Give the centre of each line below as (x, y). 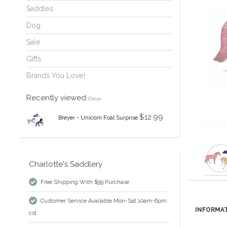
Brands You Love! (56, 76)
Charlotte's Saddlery (66, 164)
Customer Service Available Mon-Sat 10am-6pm (104, 201)
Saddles (40, 9)
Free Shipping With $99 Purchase (85, 182)
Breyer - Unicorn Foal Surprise (98, 118)
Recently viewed (57, 98)
